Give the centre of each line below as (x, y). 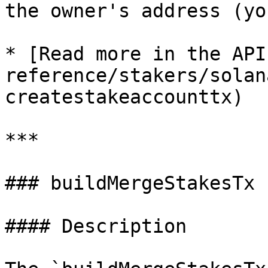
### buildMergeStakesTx (130, 183)
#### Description (96, 226)
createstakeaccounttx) (124, 97)
